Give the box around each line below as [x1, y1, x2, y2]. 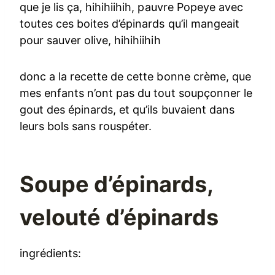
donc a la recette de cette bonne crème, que [20, 69, 251, 83]
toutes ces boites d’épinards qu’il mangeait [20, 17, 239, 30]
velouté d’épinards [20, 203, 219, 231]
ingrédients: [20, 246, 82, 260]
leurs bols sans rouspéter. [20, 119, 152, 133]
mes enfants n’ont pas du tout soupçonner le [20, 86, 252, 99]
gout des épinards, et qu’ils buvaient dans [20, 103, 234, 116]
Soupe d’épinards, [20, 170, 214, 198]
